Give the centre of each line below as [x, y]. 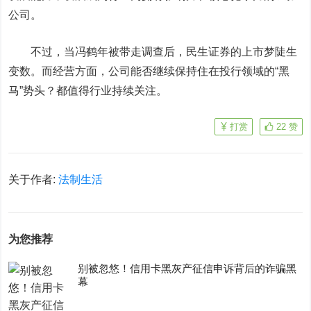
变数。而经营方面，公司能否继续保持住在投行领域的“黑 [149, 71]
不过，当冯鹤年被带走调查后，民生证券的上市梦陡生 [153, 52]
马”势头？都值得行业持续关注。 [88, 91]
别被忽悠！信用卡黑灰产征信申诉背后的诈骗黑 [187, 268]
